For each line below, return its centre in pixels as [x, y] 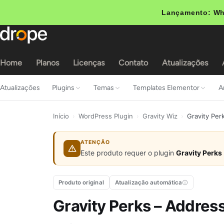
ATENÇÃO [95, 142]
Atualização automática [148, 182]
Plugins [63, 88]
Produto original [81, 182]
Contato [133, 63]
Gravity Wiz [160, 116]
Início [61, 116]
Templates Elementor [166, 88]
